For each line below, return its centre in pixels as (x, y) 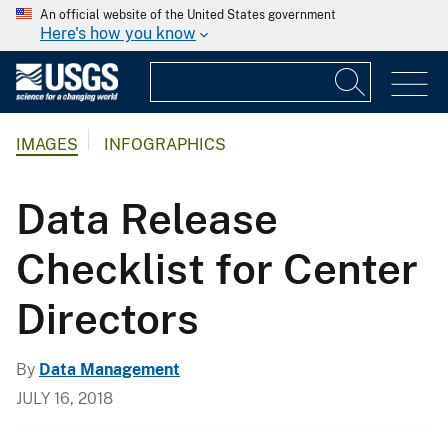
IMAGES (47, 145)
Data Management (109, 369)
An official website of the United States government (188, 15)
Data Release (147, 218)
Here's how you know (118, 33)
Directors (107, 318)
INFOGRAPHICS (165, 145)
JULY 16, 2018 (64, 398)
